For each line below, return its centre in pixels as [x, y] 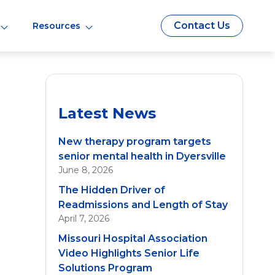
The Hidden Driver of [112, 190]
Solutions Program [105, 268]
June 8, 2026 [86, 170]
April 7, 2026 [84, 219]
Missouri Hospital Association [133, 238]
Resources [56, 26]
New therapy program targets [135, 141]
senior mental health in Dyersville [142, 156]
